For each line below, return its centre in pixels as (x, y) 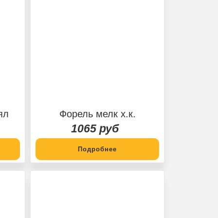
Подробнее (97, 149)
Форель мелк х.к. (97, 114)
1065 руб (95, 128)
